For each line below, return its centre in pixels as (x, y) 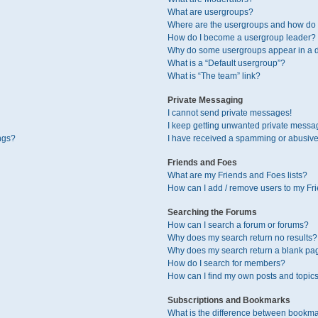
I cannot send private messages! (229, 113)
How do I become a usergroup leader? (241, 38)
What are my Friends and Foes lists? (237, 175)
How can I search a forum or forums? (238, 225)
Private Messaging (205, 100)
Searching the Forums (212, 212)
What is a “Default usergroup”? (226, 63)
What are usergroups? (210, 12)
